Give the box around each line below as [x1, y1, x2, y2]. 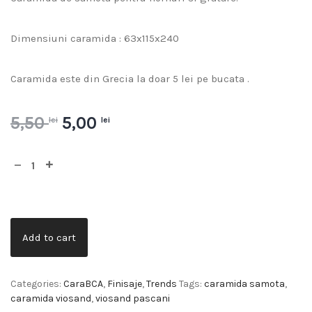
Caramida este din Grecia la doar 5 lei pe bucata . [10, 72, 249, 86]
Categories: [10, 277, 63, 290]
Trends [146, 277, 177, 290]
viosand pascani [95, 292, 170, 304]
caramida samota [204, 277, 285, 290]
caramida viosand [10, 292, 91, 304]
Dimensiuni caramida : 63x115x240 [10, 32, 179, 45]
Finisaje [107, 277, 142, 290]
